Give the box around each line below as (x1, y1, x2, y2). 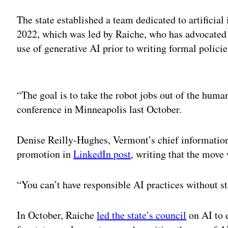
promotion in (17, 147, 74, 161)
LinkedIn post (73, 147, 131, 161)
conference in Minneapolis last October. (17, 102, 186, 117)
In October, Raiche (17, 208, 97, 222)
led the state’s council (97, 208, 187, 222)
